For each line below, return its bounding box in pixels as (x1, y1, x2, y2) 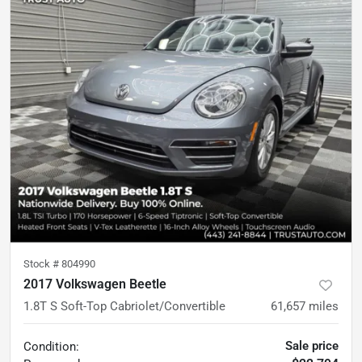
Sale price (285, 339, 339, 353)
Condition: (23, 339, 79, 354)
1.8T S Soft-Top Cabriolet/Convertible (23, 299, 225, 314)
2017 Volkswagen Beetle (23, 276, 166, 292)
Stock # (23, 258, 61, 270)
